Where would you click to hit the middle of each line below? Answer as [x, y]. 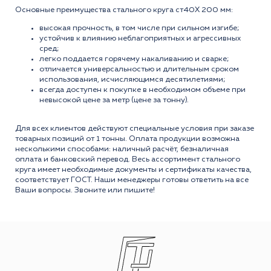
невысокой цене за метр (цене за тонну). [114, 100]
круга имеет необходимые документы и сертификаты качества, [133, 169]
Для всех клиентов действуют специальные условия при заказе [135, 128]
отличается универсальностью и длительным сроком [139, 69]
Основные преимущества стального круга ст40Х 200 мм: [124, 10]
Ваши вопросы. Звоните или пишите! [85, 190]
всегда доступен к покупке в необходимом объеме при [142, 90]
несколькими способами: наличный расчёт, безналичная [122, 149]
